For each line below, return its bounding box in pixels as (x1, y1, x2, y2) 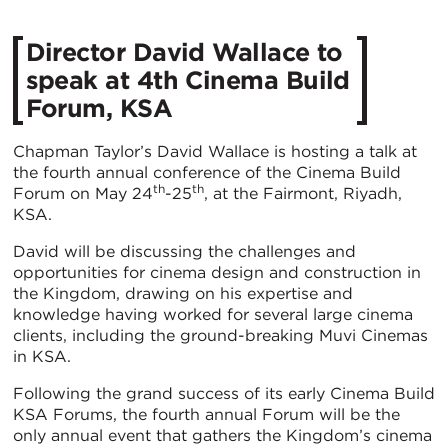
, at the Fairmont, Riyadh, (204, 183, 402, 203)
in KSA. (13, 346, 71, 366)
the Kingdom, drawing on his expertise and (13, 283, 353, 303)
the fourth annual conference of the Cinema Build (13, 162, 401, 182)
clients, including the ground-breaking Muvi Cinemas (13, 325, 428, 345)
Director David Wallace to (25, 37, 343, 68)
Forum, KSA (25, 93, 173, 124)
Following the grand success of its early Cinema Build (13, 383, 435, 403)
